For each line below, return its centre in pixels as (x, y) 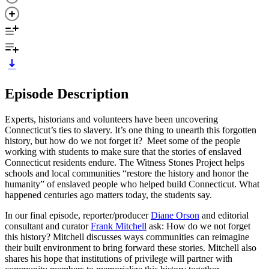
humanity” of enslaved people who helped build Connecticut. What (132, 184)
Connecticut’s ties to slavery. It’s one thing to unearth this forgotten (131, 130)
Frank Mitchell (119, 226)
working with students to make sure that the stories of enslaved (123, 151)
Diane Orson (175, 215)
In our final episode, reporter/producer (78, 215)
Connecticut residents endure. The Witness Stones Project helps (125, 162)
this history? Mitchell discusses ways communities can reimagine (127, 237)
